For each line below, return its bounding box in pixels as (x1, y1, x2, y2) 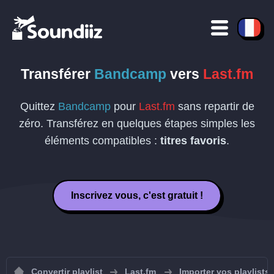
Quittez (20, 100, 58, 113)
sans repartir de (174, 100, 254, 113)
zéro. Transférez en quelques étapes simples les (19, 117, 255, 130)
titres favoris (160, 135, 226, 147)
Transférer (21, 66, 94, 82)
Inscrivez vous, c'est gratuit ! (71, 190, 203, 201)
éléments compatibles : (45, 135, 160, 147)
